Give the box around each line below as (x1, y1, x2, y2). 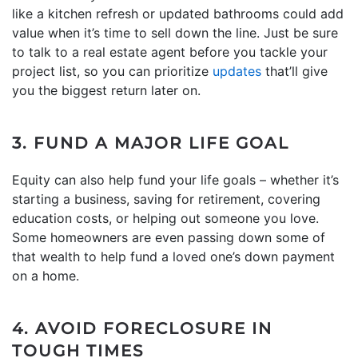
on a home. (12, 267, 79, 284)
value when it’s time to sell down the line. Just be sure (12, 24, 338, 41)
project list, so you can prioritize (12, 62, 213, 79)
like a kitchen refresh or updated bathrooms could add (12, 5, 344, 22)
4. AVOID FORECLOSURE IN (12, 318, 272, 338)
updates (213, 62, 261, 79)
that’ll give (261, 62, 328, 79)
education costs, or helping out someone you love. (12, 209, 319, 226)
